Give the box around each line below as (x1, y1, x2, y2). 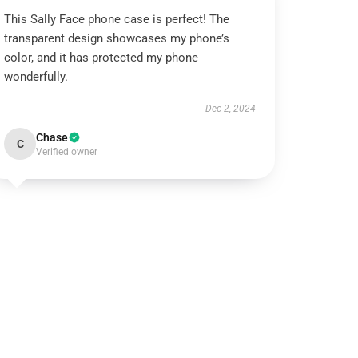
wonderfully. (4, 70, 69, 84)
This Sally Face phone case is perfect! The (4, 12, 230, 26)
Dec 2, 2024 (205, 103, 256, 114)
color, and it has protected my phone (4, 50, 199, 65)
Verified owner (36, 146, 98, 157)
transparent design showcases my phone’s (4, 31, 230, 46)
